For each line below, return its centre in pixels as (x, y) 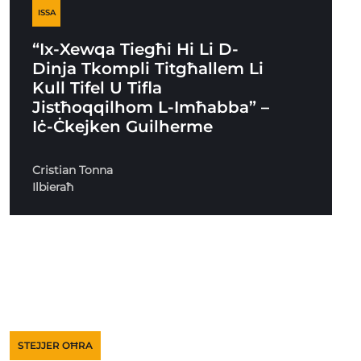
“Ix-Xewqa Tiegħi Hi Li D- (136, 49)
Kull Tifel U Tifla (98, 88)
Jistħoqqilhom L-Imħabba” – (151, 107)
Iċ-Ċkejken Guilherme (123, 127)
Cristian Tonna (73, 170)
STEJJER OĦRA (55, 345)
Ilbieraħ (54, 187)
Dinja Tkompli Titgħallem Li (148, 68)
